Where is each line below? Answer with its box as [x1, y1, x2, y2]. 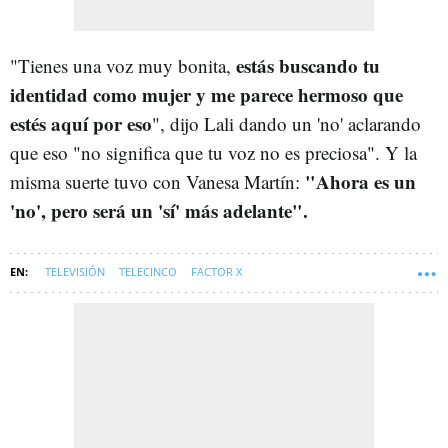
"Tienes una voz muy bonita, [10, 52, 236, 78]
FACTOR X [191, 263, 242, 279]
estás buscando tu [236, 51, 380, 79]
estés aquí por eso [10, 109, 152, 137]
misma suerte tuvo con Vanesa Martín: [10, 168, 305, 194]
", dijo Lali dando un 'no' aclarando [152, 110, 421, 136]
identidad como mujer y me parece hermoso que [10, 80, 403, 108]
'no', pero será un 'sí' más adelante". [10, 196, 308, 224]
